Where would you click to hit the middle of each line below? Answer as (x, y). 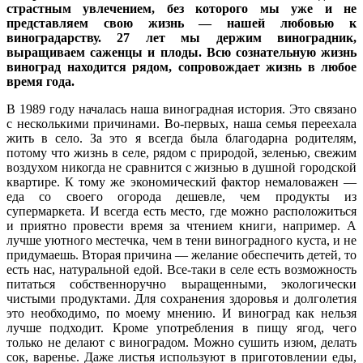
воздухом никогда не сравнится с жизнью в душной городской (181, 167)
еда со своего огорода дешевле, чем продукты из (181, 196)
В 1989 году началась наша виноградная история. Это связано (181, 109)
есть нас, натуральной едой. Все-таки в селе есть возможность (181, 269)
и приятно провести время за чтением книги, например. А (181, 225)
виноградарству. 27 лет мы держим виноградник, (181, 37)
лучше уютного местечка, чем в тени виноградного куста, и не (181, 240)
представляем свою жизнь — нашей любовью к (181, 23)
